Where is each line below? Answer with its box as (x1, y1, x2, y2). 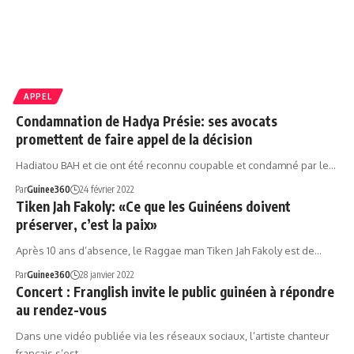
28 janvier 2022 (79, 268, 134, 281)
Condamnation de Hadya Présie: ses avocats (16, 111, 277, 130)
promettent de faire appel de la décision (16, 130, 252, 148)
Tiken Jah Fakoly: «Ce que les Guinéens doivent (16, 197, 291, 215)
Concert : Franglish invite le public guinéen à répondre (16, 282, 334, 300)
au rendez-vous (16, 300, 107, 318)
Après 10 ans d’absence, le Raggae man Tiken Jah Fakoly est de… (16, 243, 322, 257)
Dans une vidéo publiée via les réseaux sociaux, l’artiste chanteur (16, 329, 330, 342)
